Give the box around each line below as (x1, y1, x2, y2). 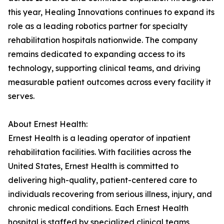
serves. (8, 91, 34, 101)
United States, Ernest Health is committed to (8, 161, 178, 171)
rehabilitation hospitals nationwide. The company (8, 35, 197, 45)
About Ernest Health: (8, 119, 87, 129)
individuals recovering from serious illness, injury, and (8, 189, 212, 199)
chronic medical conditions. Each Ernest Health (8, 203, 188, 213)
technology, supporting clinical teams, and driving (8, 63, 200, 73)
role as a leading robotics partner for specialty (8, 21, 187, 31)
